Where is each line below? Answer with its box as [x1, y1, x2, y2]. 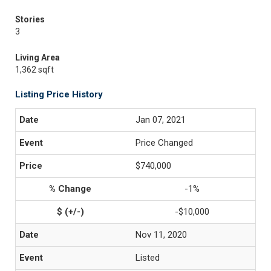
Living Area [15, 53, 60, 62]
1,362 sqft [15, 65, 54, 74]
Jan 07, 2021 [135, 114, 186, 125]
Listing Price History [15, 89, 103, 100]
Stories [15, 15, 45, 24]
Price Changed [135, 137, 193, 148]
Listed [135, 252, 160, 263]
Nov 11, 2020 [135, 229, 187, 240]
